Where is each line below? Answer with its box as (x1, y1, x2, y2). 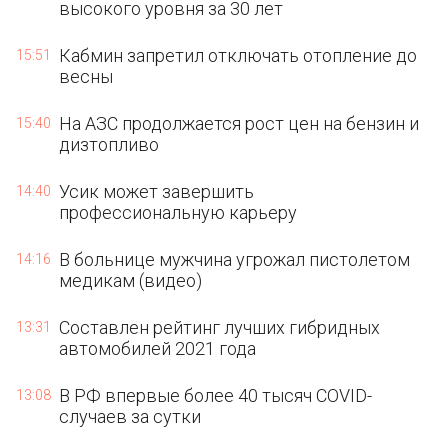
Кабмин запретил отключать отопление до (59, 45, 418, 66)
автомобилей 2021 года (59, 338, 257, 359)
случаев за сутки (59, 406, 202, 427)
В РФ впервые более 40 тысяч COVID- (59, 385, 373, 406)
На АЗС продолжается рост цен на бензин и (59, 113, 420, 134)
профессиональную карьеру (59, 202, 298, 223)
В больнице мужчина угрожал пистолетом (59, 249, 411, 270)
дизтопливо (59, 134, 160, 155)
